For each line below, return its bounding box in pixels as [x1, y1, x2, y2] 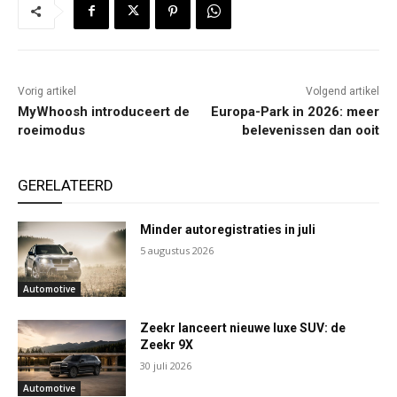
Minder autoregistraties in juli [140, 222, 316, 237]
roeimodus [18, 121, 85, 138]
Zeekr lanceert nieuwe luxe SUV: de [140, 321, 346, 336]
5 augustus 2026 [140, 243, 214, 257]
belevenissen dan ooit [241, 121, 379, 138]
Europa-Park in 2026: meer [210, 103, 379, 120]
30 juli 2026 [140, 359, 192, 373]
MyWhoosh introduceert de [18, 103, 190, 120]
